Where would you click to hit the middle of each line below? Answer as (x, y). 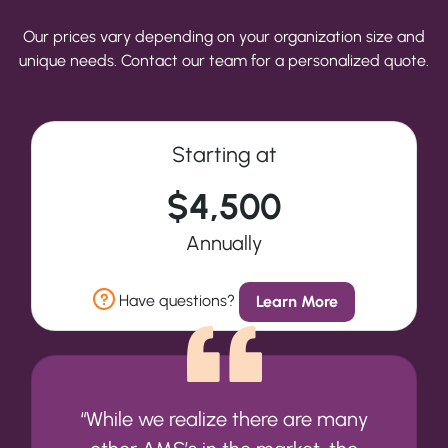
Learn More (297, 301)
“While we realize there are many (224, 418)
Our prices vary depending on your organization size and (224, 36)
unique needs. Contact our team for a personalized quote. (224, 60)
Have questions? (177, 300)
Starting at (224, 153)
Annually (224, 242)
